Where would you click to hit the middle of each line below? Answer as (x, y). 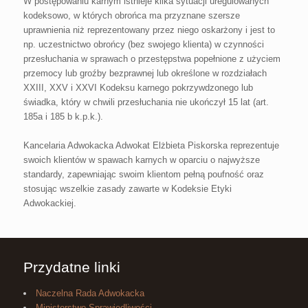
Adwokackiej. (49, 203)
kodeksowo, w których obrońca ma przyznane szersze (131, 15)
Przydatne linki (71, 267)
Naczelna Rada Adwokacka (90, 293)
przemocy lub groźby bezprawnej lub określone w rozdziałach (145, 73)
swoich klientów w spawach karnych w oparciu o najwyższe (141, 159)
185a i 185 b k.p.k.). (63, 116)
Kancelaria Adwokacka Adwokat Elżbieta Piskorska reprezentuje (151, 145)
